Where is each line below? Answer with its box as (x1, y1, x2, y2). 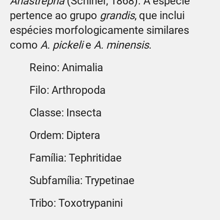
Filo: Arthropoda (29, 83, 106, 96)
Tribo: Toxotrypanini (29, 196, 123, 209)
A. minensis (94, 38, 149, 51)
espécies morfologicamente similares (10, 24, 189, 36)
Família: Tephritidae (29, 151, 122, 164)
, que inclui (135, 9, 185, 22)
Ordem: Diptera (29, 129, 100, 141)
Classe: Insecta (29, 106, 102, 119)
